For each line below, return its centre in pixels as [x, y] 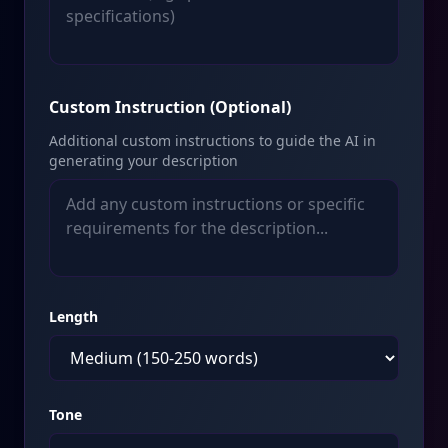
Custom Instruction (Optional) [170, 107]
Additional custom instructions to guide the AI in [212, 140]
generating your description [143, 160]
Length [73, 316]
